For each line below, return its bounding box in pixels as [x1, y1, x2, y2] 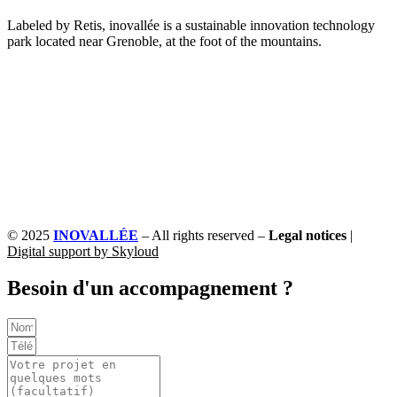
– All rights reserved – [138, 227, 269, 243]
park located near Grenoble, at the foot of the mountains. [7, 33, 322, 49]
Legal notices [269, 227, 350, 243]
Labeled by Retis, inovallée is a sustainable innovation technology [7, 17, 375, 33]
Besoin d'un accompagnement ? [7, 276, 293, 300]
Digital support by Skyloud [7, 243, 159, 259]
